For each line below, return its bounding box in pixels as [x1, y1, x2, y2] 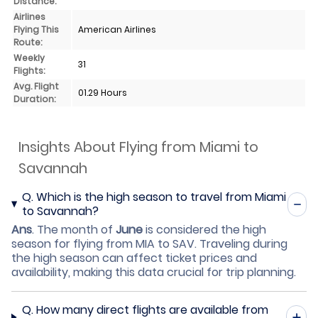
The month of [37, 221, 116, 238]
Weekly [13, 51, 45, 64]
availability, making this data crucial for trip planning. [11, 263, 296, 280]
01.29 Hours [78, 86, 127, 99]
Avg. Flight [13, 79, 59, 92]
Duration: [13, 92, 55, 105]
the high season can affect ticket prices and [11, 249, 257, 266]
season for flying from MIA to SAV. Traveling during [11, 235, 287, 252]
